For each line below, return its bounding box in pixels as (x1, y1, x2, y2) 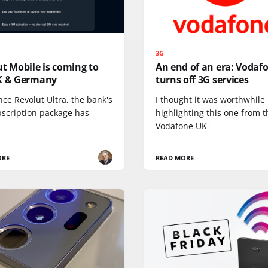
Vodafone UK (156, 120, 207, 132)
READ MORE (156, 153, 194, 162)
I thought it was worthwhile (156, 93, 265, 105)
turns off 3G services (156, 72, 249, 86)
